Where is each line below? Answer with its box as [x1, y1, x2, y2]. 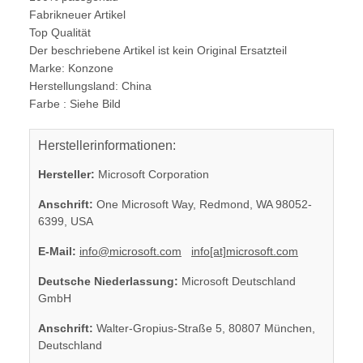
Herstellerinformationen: [38, 138, 176, 152]
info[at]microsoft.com [191, 244, 298, 258]
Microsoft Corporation [95, 167, 209, 181]
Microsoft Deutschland [178, 274, 296, 288]
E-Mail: [38, 244, 76, 258]
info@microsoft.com [79, 244, 181, 258]
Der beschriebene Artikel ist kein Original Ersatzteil [29, 43, 287, 57]
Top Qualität [29, 25, 91, 39]
